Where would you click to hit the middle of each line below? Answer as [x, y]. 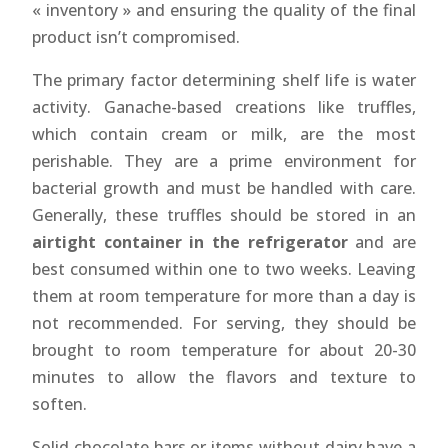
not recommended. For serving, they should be [224, 322]
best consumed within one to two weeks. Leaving [224, 268]
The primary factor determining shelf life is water [224, 79]
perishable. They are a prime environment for [224, 160]
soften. [59, 403]
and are [382, 241]
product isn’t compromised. [136, 36]
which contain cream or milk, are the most [224, 133]
